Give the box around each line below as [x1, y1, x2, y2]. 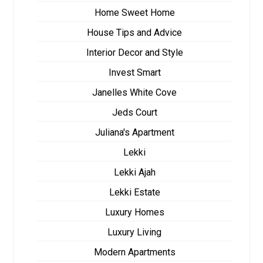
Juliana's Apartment [95, 126, 174, 138]
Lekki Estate [109, 186, 160, 198]
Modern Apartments [93, 246, 176, 258]
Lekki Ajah [113, 166, 156, 178]
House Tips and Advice [87, 26, 182, 38]
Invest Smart [108, 66, 161, 78]
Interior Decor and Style [86, 46, 183, 58]
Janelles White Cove [92, 86, 177, 98]
